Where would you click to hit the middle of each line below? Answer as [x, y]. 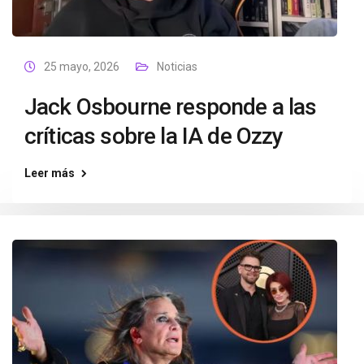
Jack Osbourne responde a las [171, 107]
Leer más [50, 173]
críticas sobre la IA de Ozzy [154, 136]
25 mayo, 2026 [82, 67]
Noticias [177, 67]
